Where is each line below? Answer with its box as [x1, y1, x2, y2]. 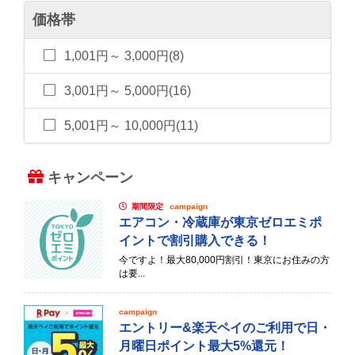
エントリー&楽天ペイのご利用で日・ [119, 321, 331, 334]
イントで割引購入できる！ [119, 234, 271, 247]
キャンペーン [48, 170, 133, 185]
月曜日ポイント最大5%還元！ [119, 339, 289, 353]
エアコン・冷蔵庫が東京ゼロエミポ [119, 216, 322, 229]
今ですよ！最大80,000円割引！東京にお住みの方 [119, 254, 330, 265]
